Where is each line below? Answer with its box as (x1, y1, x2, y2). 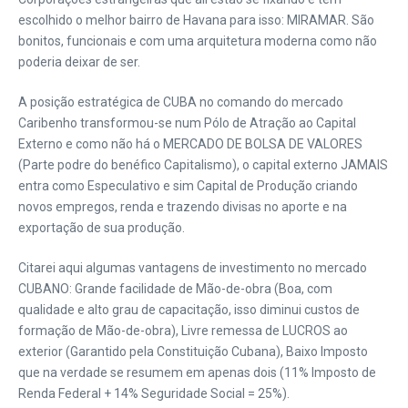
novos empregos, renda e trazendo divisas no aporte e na (18, 199, 347, 214)
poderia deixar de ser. (18, 55, 140, 69)
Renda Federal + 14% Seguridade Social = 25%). (18, 386, 290, 401)
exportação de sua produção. (18, 220, 185, 235)
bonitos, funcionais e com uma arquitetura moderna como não (18, 34, 377, 48)
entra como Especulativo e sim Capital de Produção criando (18, 178, 358, 193)
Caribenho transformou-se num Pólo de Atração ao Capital (18, 116, 356, 130)
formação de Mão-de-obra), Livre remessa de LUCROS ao (18, 323, 348, 338)
